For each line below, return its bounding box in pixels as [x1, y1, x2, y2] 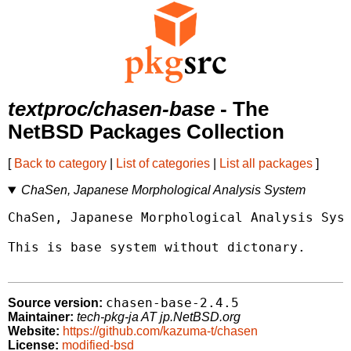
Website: [8, 324, 60, 338]
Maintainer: [8, 310, 74, 324]
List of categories [116, 157, 210, 171]
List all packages [219, 157, 313, 171]
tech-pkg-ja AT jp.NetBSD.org [77, 310, 241, 324]
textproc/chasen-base [8, 98, 215, 121]
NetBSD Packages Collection [8, 121, 284, 143]
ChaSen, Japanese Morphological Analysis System [20, 183, 306, 197]
